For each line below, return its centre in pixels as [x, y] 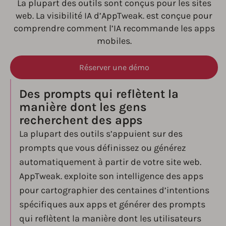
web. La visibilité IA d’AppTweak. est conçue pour [114, 16]
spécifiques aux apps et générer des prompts [112, 205]
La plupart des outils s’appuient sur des [101, 134]
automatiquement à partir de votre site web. [110, 162]
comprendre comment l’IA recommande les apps [114, 29]
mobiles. [114, 41]
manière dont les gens [83, 107]
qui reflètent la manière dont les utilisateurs [110, 219]
